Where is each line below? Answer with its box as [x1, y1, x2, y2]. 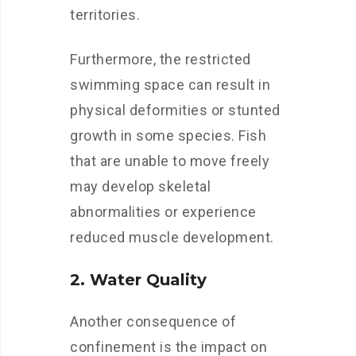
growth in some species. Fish [70, 127, 266, 144]
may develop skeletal [70, 178, 211, 195]
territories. [70, 6, 140, 23]
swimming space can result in [70, 76, 270, 93]
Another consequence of [70, 313, 236, 330]
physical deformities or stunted [70, 102, 281, 118]
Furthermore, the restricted [70, 51, 251, 68]
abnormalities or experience [70, 203, 257, 220]
